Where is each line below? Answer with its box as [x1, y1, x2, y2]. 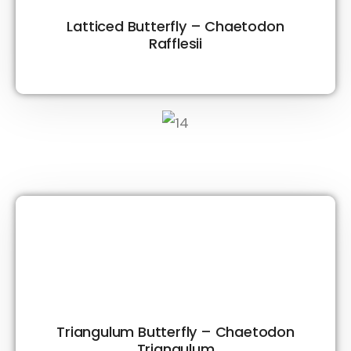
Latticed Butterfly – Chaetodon [67, 16, 284, 36]
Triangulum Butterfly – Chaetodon [56, 321, 295, 342]
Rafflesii [148, 33, 203, 53]
